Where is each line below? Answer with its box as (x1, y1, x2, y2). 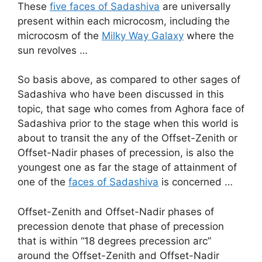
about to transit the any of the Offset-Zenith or (18, 132, 237, 144)
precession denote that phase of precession (18, 220, 224, 232)
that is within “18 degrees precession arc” (18, 235, 211, 247)
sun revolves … (18, 44, 88, 56)
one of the (18, 176, 68, 188)
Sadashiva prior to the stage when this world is (18, 118, 239, 130)
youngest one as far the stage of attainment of (18, 161, 237, 174)
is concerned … (158, 176, 233, 188)
